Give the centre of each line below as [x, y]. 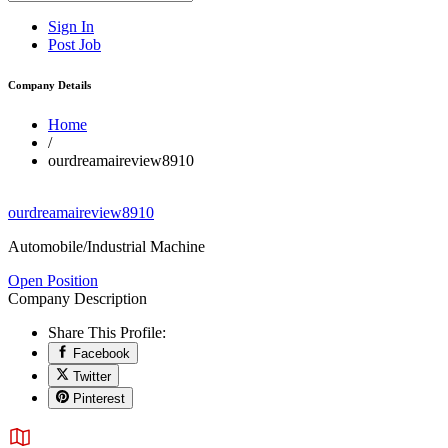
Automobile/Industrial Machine [106, 246]
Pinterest [99, 398]
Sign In [71, 26]
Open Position [53, 280]
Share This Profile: [107, 332]
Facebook [102, 354]
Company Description [77, 298]
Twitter [92, 376]
